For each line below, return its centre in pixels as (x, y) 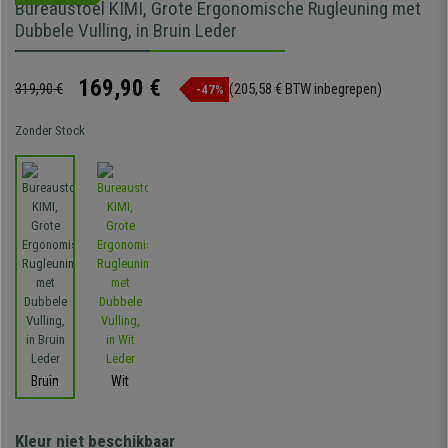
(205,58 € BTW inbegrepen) (305, 89)
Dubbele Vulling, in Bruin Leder (126, 31)
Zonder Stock (50, 131)
